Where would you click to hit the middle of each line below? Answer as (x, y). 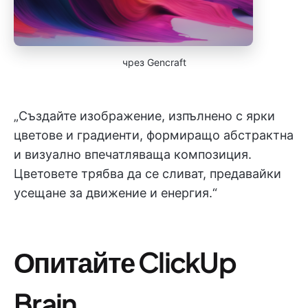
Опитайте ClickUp (125, 262)
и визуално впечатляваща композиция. (133, 154)
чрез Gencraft (154, 62)
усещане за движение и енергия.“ (115, 193)
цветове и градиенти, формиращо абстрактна (154, 135)
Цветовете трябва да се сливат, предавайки (147, 174)
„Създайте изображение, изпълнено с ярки (144, 116)
